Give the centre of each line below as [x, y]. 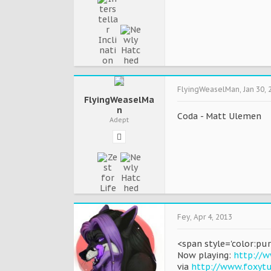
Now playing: [205, 255]
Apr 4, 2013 [213, 217]
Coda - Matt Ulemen [219, 116]
